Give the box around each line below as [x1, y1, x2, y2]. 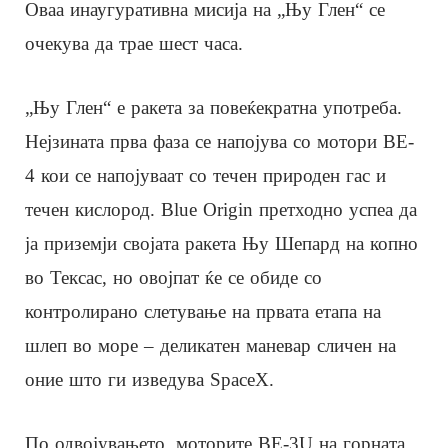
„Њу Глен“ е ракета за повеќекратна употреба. [25, 96, 402, 118]
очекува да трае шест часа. [25, 32, 243, 54]
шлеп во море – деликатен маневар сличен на [25, 334, 396, 356]
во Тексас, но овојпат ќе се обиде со [25, 266, 322, 288]
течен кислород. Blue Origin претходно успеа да [25, 198, 417, 220]
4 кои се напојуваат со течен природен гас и [25, 164, 386, 186]
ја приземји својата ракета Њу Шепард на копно [25, 232, 418, 254]
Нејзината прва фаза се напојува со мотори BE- [25, 130, 414, 152]
